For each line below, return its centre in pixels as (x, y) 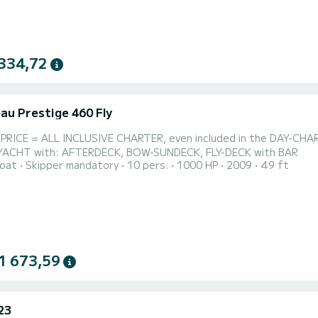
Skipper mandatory (72, 165)
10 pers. (148, 165)
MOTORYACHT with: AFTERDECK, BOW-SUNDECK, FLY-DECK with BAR (252, 152)
